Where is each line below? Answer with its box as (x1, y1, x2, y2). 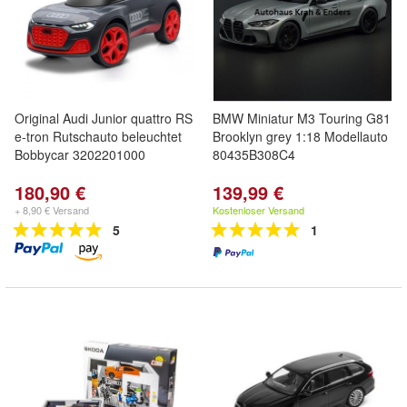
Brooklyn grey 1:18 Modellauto (213, 127, 388, 145)
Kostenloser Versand (213, 203, 304, 217)
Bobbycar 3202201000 (15, 145, 145, 164)
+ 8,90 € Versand (15, 203, 89, 217)
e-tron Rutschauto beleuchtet (15, 127, 182, 145)
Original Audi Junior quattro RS (15, 109, 193, 127)
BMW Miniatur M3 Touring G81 (213, 109, 391, 127)
